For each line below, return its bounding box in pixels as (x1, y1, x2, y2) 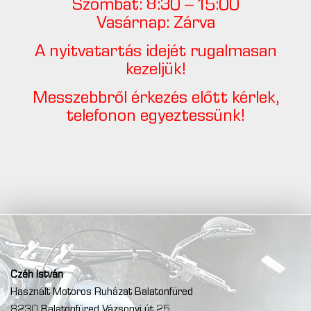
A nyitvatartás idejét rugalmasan (34, 44, 277, 61)
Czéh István (10, 269, 63, 281)
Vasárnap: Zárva (96, 15, 215, 33)
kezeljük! (125, 62, 186, 79)
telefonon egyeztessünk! (66, 108, 245, 126)
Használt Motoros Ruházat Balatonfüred (10, 287, 193, 299)
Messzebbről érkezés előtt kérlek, (32, 90, 279, 108)
